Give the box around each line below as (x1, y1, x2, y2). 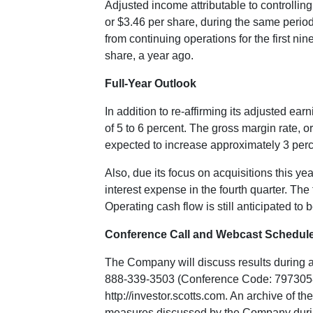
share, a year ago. (105, 50, 194, 61)
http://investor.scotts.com (105, 290, 225, 302)
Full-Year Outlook (105, 78, 196, 89)
